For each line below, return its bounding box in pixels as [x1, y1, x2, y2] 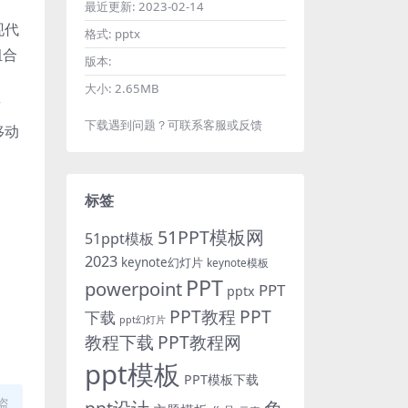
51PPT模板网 [158, 225, 264, 250]
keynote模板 [207, 256, 269, 270]
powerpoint [85, 276, 182, 302]
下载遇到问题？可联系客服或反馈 [85, 117, 262, 134]
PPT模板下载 [184, 371, 259, 389]
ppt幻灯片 [119, 313, 166, 327]
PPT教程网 [158, 330, 241, 355]
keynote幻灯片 [121, 254, 203, 271]
